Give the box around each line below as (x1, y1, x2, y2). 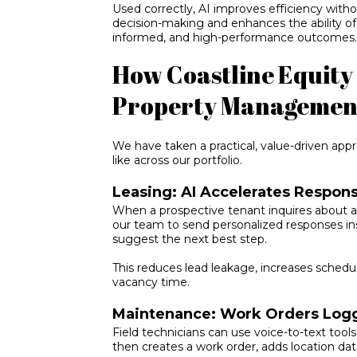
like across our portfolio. (112, 153, 243, 168)
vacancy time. (112, 275, 190, 290)
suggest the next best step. (112, 232, 268, 247)
